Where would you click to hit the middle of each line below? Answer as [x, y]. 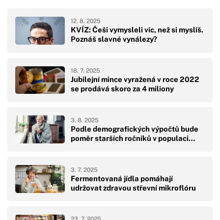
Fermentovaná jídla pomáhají [122, 178]
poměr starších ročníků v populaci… [133, 138]
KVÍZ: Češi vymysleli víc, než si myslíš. [137, 30]
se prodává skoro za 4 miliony [122, 89]
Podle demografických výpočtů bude [135, 129]
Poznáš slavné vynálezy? [114, 39]
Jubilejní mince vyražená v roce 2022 [135, 80]
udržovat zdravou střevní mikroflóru [133, 188]
